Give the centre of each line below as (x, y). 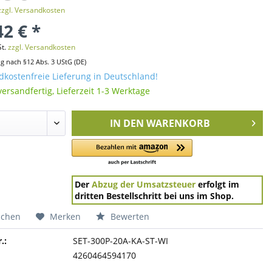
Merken (65, 216)
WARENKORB (178, 123)
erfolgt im (218, 184)
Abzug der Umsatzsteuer (144, 184)
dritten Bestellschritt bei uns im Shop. (155, 196)
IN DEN (127, 123)
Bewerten (128, 216)
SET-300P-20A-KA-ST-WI (121, 241)
